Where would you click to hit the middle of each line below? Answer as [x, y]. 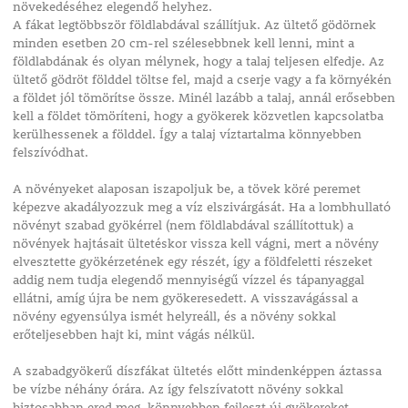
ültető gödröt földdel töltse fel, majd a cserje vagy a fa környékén [202, 80]
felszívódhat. [50, 153]
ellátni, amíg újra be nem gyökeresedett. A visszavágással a [185, 298]
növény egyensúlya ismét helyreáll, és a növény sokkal [174, 316]
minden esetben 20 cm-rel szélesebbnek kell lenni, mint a [183, 43]
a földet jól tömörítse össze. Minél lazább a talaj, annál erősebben [204, 98]
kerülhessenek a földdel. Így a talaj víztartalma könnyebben [187, 134]
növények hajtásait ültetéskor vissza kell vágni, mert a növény [195, 244]
